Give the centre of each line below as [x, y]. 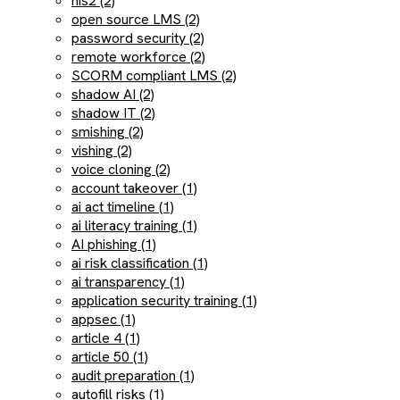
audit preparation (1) [133, 375]
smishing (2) [108, 132]
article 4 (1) [106, 338]
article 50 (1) [110, 357]
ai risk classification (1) [140, 263]
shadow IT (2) [113, 113]
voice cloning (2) [121, 169]
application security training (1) [164, 300]
